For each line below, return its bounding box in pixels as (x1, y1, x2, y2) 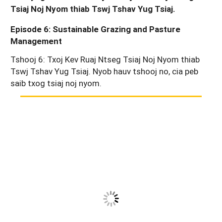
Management (10, 35, 62, 47)
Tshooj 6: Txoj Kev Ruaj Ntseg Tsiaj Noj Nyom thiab (10, 53, 200, 65)
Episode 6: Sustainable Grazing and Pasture (10, 23, 180, 35)
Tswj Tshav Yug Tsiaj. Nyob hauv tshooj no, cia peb (10, 65, 198, 77)
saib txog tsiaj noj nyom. (10, 77, 102, 89)
